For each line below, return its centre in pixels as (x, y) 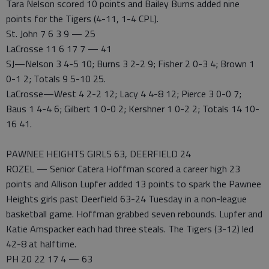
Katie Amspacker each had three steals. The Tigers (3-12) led (130, 229)
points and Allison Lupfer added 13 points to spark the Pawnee (134, 184)
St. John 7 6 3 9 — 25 (51, 34)
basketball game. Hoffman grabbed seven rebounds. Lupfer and (134, 214)
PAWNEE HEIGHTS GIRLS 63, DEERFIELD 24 (98, 154)
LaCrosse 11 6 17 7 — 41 (59, 49)
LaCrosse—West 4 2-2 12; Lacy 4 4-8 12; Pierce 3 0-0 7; (124, 94)
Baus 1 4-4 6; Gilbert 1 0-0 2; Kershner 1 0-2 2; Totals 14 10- (133, 109)
